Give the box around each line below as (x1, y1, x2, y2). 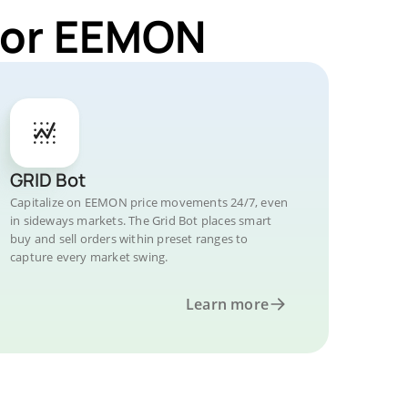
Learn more (186, 294, 269, 314)
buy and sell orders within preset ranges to (10, 230, 249, 247)
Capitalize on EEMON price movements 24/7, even (10, 194, 289, 210)
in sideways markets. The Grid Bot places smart (10, 212, 272, 229)
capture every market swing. (10, 249, 168, 265)
